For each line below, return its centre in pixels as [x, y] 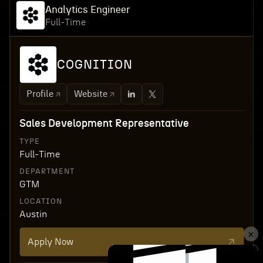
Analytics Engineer [87, 10]
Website [90, 94]
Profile [40, 94]
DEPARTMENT [47, 172]
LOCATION [41, 202]
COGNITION [95, 65]
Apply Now [50, 242]
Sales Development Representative [104, 124]
